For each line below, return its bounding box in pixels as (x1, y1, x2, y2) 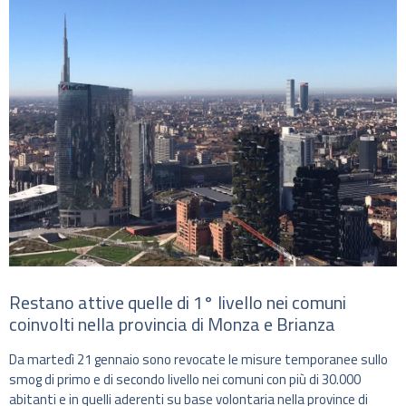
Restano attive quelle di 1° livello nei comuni (9, 288, 346, 316)
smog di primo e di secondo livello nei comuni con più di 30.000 (9, 369, 361, 390)
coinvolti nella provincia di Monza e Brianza (9, 310, 335, 338)
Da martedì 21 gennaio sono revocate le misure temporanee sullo (9, 349, 388, 370)
